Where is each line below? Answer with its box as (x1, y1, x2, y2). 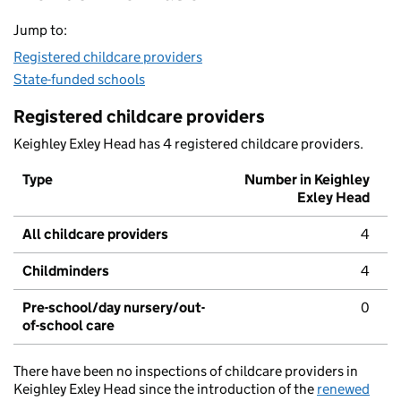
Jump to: (13, 21, 67, 39)
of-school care (22, 317, 115, 335)
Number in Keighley (244, 171, 370, 189)
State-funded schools (13, 71, 145, 89)
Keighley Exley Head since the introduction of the (13, 380, 317, 398)
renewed (317, 380, 370, 398)
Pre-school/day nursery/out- (22, 299, 205, 317)
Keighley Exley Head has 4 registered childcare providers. (13, 135, 363, 153)
